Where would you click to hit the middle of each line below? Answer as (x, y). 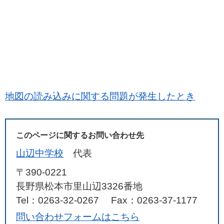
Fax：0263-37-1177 (154, 200)
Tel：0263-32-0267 (57, 200)
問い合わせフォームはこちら (78, 217)
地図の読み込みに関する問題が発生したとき (100, 96)
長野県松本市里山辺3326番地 (79, 186)
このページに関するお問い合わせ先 (80, 135)
